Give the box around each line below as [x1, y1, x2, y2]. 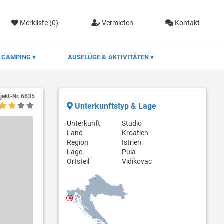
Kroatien [121, 128, 148, 137]
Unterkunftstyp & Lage [72, 101, 156, 111]
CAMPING [1, 53, 33, 61]
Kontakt [173, 18, 200, 27]
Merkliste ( [18, 18, 52, 27]
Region [66, 138, 88, 146]
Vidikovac [121, 157, 152, 165]
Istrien [121, 138, 141, 146]
